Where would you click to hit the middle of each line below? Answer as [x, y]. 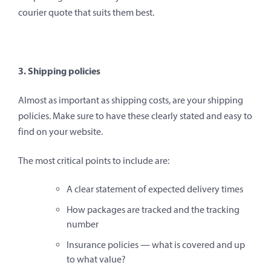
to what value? [96, 259]
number [83, 224]
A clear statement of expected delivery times [155, 189]
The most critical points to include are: [94, 160]
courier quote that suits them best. [86, 12]
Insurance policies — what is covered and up [156, 244]
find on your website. [60, 131]
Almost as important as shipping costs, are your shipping [131, 100]
